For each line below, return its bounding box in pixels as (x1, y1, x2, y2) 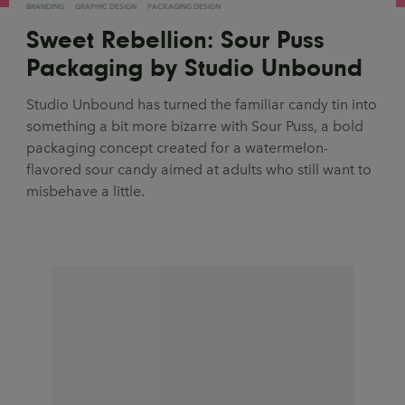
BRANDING (26, 2, 64, 12)
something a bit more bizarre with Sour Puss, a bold (26, 118, 363, 136)
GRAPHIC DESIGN (75, 2, 137, 12)
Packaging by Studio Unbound (26, 53, 363, 82)
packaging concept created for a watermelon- (26, 139, 328, 157)
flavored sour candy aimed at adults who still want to (26, 161, 372, 179)
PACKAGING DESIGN (147, 2, 221, 12)
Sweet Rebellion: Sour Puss (26, 25, 325, 54)
